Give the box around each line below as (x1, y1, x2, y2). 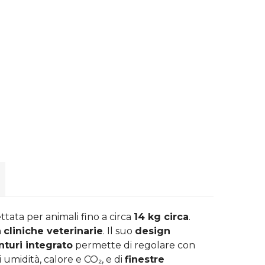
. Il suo (103, 225, 135, 237)
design (135, 225, 170, 237)
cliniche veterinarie (4, 225, 103, 237)
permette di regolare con (73, 239, 195, 251)
